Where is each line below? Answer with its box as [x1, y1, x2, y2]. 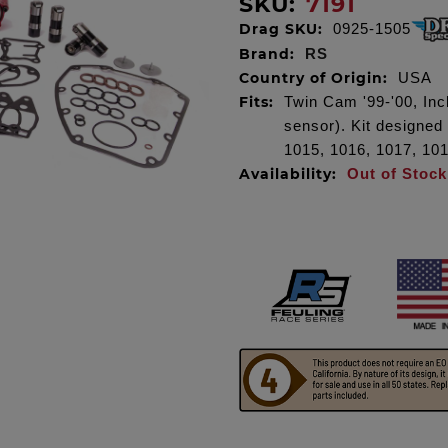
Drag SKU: [239, 20, 323, 38]
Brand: [239, 45, 295, 63]
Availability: [239, 165, 337, 183]
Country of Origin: [239, 69, 388, 87]
